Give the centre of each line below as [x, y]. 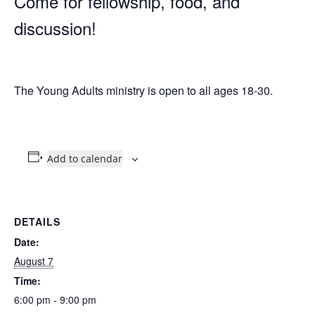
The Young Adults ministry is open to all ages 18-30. [143, 90]
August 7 [34, 261]
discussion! [55, 27]
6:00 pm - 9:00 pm [55, 299]
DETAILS [37, 221]
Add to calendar [84, 158]
